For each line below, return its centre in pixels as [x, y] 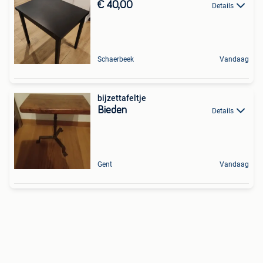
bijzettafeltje [122, 98]
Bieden [112, 110]
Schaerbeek [116, 59]
